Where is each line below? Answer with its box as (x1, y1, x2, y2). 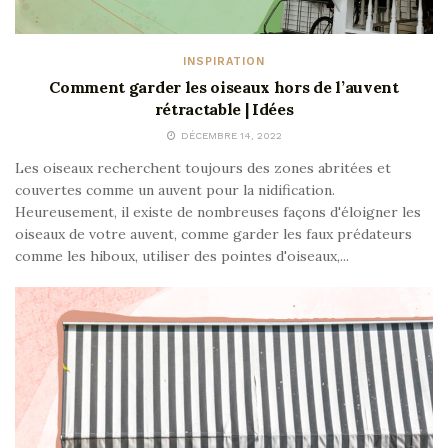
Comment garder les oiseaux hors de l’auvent (49, 77, 399, 98)
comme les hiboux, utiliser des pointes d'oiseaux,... (15, 247, 349, 266)
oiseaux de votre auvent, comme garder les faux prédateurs (15, 225, 412, 244)
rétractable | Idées (154, 99, 294, 120)
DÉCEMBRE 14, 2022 (177, 130, 282, 142)
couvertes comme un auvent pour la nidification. (15, 181, 335, 200)
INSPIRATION (183, 55, 265, 69)
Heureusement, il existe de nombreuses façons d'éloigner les (15, 203, 421, 222)
